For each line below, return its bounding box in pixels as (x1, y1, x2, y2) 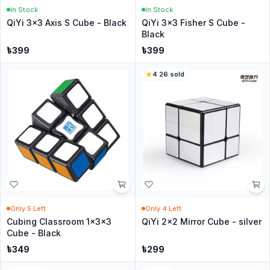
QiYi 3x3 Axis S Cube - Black (7, 17, 127, 28)
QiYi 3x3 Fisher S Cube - (141, 17, 245, 28)
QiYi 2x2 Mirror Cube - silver (141, 216, 262, 227)
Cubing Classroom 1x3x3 (7, 216, 111, 227)
